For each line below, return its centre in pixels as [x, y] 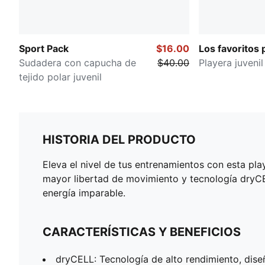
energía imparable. [84, 193]
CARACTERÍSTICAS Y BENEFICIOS [142, 232]
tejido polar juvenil [60, 77]
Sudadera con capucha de [77, 62]
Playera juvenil [231, 62]
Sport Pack [44, 48]
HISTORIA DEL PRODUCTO [119, 139]
